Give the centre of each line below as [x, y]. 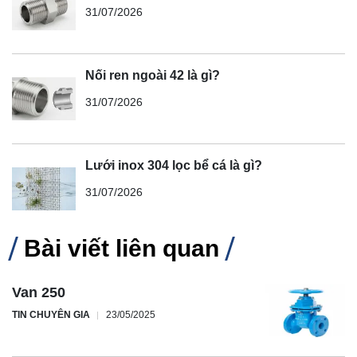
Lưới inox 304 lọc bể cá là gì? [174, 165]
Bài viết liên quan [122, 248]
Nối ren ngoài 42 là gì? [153, 75]
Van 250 [39, 292]
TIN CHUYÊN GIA [51, 314]
